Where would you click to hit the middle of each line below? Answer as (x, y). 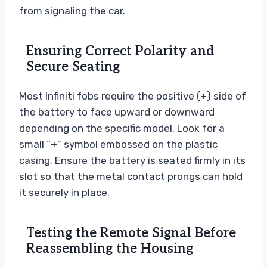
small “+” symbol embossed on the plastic (118, 144)
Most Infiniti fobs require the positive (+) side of (133, 96)
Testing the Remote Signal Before (131, 233)
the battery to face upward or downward (117, 112)
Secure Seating (73, 66)
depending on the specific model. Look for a (122, 128)
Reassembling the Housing (110, 248)
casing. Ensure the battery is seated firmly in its (132, 160)
